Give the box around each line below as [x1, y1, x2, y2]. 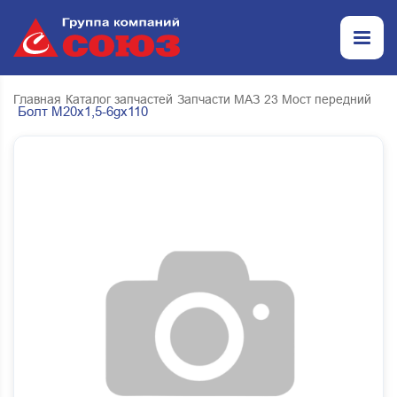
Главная [13, 92, 61, 106]
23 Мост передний [264, 92, 371, 106]
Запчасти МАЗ [177, 92, 260, 106]
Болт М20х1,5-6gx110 [18, 104, 148, 119]
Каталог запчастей [66, 92, 173, 106]
